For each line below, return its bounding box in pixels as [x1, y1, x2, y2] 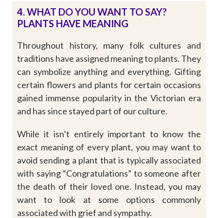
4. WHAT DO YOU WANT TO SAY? [17, 6, 167, 18]
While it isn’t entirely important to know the [17, 128, 201, 140]
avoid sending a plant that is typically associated [17, 155, 201, 166]
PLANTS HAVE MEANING [17, 18, 128, 30]
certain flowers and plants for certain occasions [17, 79, 201, 91]
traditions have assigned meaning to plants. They [17, 53, 201, 64]
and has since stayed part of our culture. [17, 106, 167, 117]
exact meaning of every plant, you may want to [17, 142, 201, 153]
